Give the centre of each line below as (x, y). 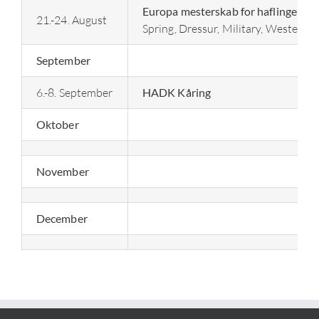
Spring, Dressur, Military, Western (225, 28)
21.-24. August (72, 20)
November (62, 171)
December (62, 218)
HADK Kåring (177, 92)
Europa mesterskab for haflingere (225, 11)
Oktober (57, 124)
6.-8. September (74, 92)
